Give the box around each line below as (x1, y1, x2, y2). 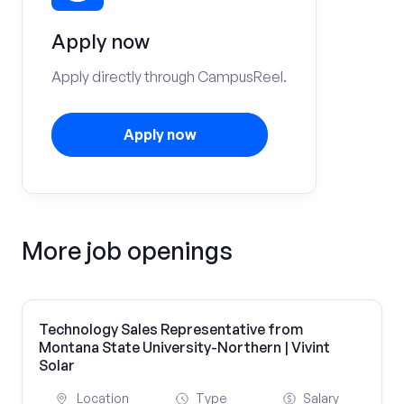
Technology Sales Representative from (39, 320, 303, 338)
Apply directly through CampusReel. (51, 68, 287, 86)
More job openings (22, 235, 233, 265)
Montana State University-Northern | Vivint (39, 338, 330, 356)
